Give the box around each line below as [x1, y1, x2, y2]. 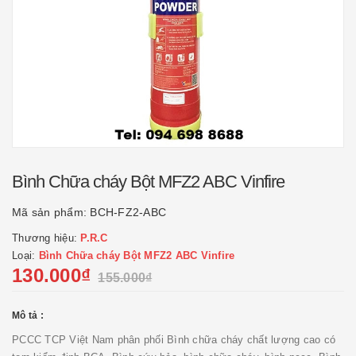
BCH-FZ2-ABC [90, 206, 166, 219]
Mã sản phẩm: [12, 206, 91, 219]
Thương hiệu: [12, 232, 81, 244]
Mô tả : [12, 310, 44, 321]
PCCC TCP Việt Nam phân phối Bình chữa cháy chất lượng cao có [12, 334, 335, 346]
